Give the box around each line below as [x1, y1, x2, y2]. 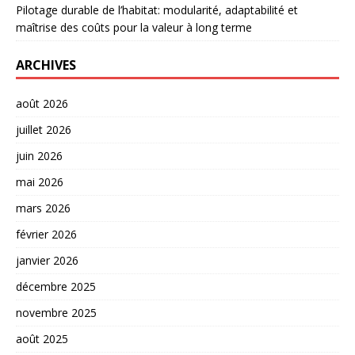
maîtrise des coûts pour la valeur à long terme [16, 20, 252, 36]
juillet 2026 [16, 122, 71, 138]
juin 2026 [16, 148, 63, 164]
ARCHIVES [16, 56, 76, 74]
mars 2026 [16, 200, 71, 216]
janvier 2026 [16, 253, 78, 269]
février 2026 [16, 227, 77, 242]
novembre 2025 [16, 305, 97, 321]
